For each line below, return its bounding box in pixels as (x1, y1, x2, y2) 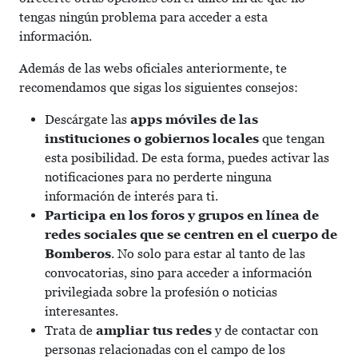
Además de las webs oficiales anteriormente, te (19, 61, 287, 76)
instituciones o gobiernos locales (45, 131, 259, 146)
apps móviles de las (127, 112, 258, 127)
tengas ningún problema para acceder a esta (19, 10, 268, 25)
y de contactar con (212, 323, 318, 338)
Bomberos (45, 246, 111, 261)
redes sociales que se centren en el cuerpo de (45, 227, 337, 242)
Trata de (45, 323, 96, 338)
